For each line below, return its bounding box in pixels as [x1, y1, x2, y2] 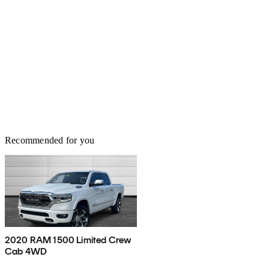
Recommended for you [5, 134, 95, 145]
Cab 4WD [5, 245, 47, 257]
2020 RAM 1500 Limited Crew [5, 234, 132, 246]
